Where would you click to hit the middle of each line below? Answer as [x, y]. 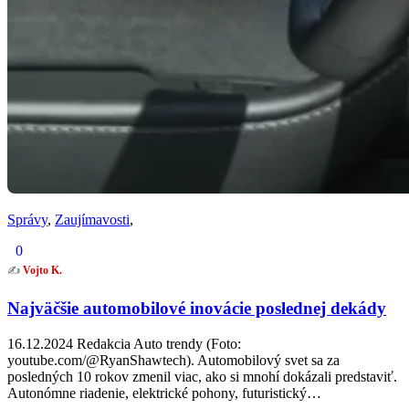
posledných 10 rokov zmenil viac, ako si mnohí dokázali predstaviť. [202, 376]
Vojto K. [42, 271]
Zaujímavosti [92, 220]
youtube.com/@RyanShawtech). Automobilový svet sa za [173, 360]
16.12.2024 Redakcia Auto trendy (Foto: [124, 343]
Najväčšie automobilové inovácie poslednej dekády [197, 309]
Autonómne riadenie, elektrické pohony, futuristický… [164, 393]
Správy [27, 220]
